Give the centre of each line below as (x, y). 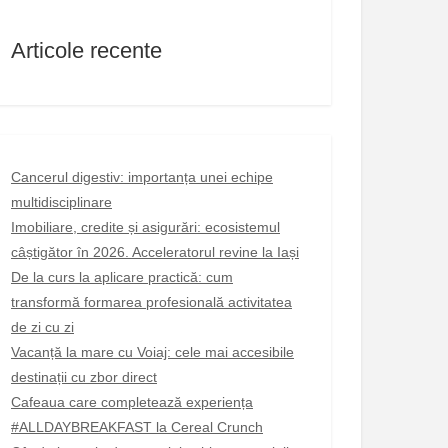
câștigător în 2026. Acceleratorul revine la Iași (155, 251)
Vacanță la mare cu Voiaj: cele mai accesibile (152, 351)
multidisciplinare (61, 201)
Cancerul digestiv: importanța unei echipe (142, 176)
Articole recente (86, 51)
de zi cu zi (42, 326)
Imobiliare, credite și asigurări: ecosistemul (145, 226)
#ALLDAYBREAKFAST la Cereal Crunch (137, 426)
